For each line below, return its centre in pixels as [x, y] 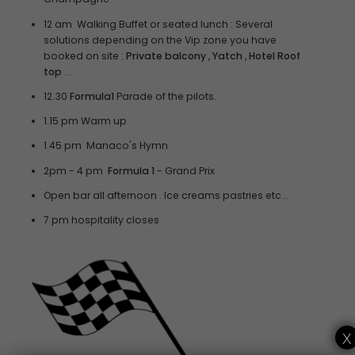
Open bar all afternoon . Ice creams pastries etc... [166, 195]
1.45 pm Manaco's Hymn [105, 146]
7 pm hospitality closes [101, 220]
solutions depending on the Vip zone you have [160, 40]
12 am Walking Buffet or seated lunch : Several [158, 24]
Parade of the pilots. [165, 96]
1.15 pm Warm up [85, 121]
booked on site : [84, 55]
